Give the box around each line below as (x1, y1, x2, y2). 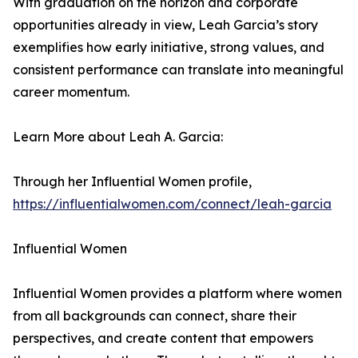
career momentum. (13, 84, 129, 100)
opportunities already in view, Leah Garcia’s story (13, 17, 318, 33)
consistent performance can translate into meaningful (13, 62, 344, 78)
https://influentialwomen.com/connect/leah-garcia (13, 196, 332, 212)
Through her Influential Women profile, (13, 173, 252, 189)
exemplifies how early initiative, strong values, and (13, 39, 324, 55)
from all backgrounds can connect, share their (13, 308, 296, 324)
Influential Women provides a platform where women (13, 285, 342, 301)
